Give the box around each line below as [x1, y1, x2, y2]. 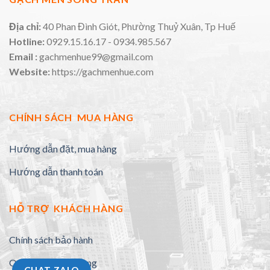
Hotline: [9, 36, 46, 48]
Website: [9, 66, 52, 78]
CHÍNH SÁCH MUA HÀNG [9, 111, 134, 124]
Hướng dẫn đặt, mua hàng [9, 143, 117, 155]
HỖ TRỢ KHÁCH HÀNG [9, 202, 124, 215]
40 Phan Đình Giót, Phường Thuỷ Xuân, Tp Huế [41, 20, 236, 33]
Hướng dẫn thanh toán [9, 166, 103, 178]
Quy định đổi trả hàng [9, 256, 97, 268]
